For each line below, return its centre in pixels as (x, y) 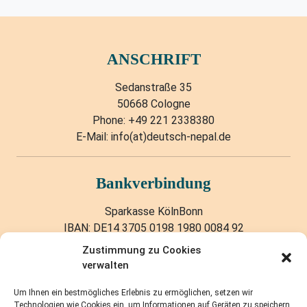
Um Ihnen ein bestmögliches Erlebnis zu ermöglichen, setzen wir (133, 293)
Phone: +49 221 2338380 (153, 121)
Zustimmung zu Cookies (142, 250)
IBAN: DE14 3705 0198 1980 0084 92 (153, 228)
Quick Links (153, 291)
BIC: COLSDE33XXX (153, 245)
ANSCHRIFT (153, 59)
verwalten (106, 265)
